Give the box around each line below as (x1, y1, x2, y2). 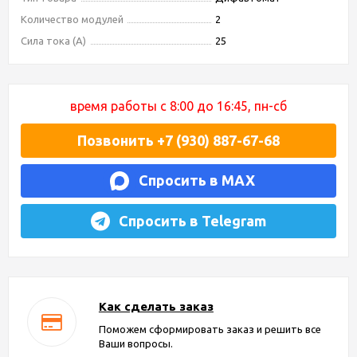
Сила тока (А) (21, 35, 86, 46)
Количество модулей (21, 14, 124, 25)
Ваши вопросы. (98, 337, 173, 349)
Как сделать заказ (98, 299, 214, 313)
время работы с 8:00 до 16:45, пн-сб (70, 99, 287, 113)
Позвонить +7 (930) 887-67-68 (77, 131, 280, 148)
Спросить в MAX (138, 172, 255, 189)
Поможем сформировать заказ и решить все (98, 323, 321, 335)
